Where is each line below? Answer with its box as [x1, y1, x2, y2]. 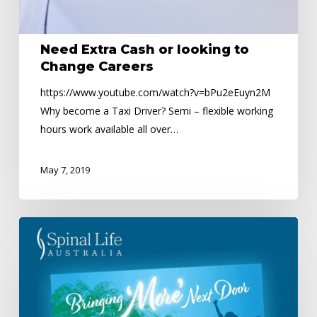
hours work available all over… [40, 122, 178, 136]
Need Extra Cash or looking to [40, 42, 249, 57]
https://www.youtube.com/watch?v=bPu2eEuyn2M [40, 86, 270, 99]
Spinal [18, 219, 45, 232]
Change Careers [40, 59, 154, 74]
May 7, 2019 [40, 163, 90, 177]
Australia [18, 255, 58, 269]
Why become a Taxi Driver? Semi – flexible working [40, 104, 273, 117]
